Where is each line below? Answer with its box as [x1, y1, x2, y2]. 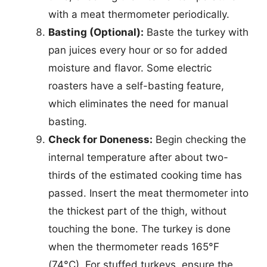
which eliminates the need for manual [48, 97, 228, 110]
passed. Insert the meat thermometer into [48, 187, 249, 199]
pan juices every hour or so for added [48, 44, 228, 56]
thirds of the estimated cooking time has [48, 169, 242, 181]
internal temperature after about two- [48, 151, 228, 163]
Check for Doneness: [48, 133, 153, 145]
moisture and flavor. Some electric [48, 61, 212, 74]
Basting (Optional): [48, 26, 144, 38]
